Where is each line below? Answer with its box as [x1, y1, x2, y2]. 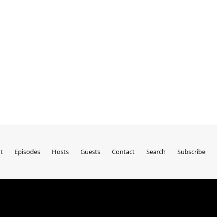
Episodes [15, 147, 40, 156]
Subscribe [177, 147, 205, 156]
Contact [112, 147, 135, 156]
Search [146, 147, 166, 156]
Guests [80, 147, 100, 156]
